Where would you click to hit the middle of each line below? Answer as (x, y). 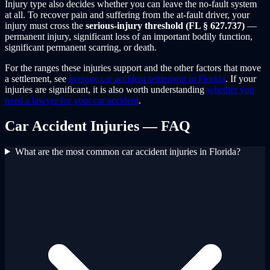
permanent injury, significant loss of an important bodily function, (129, 36)
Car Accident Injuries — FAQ (98, 126)
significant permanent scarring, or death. (81, 47)
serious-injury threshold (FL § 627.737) (165, 25)
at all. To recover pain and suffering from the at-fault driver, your (127, 14)
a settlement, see (37, 78)
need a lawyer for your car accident (72, 100)
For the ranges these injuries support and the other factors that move (133, 67)
